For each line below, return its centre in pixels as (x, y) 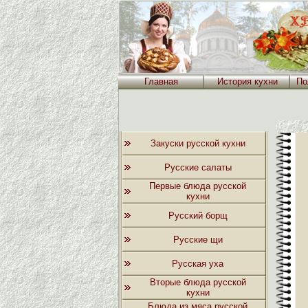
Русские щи (198, 240)
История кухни (247, 81)
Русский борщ (198, 216)
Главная (161, 81)
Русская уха (198, 264)
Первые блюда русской (198, 186)
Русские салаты (198, 167)
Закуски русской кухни (198, 143)
